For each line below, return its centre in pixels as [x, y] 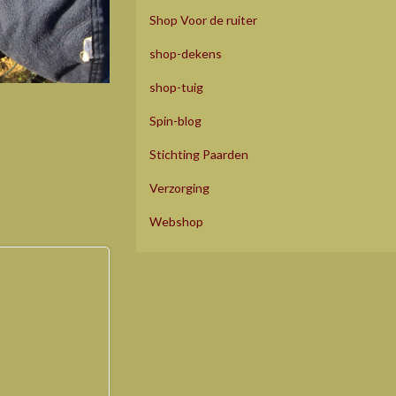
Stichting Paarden [199, 154]
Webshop [176, 221]
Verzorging [179, 187]
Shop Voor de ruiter [203, 19]
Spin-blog [175, 120]
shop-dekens [186, 53]
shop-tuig [176, 87]
